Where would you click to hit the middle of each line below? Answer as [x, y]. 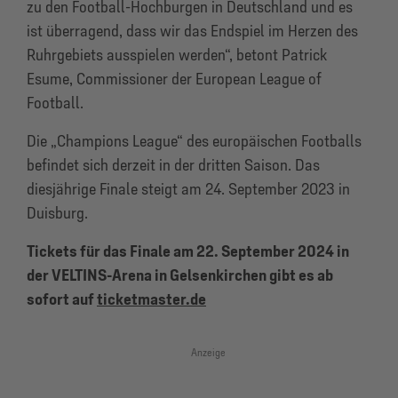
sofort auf [62, 299]
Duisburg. [57, 213]
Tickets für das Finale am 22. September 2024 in [188, 251]
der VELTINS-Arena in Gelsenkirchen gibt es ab [180, 275]
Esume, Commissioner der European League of [174, 79]
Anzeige [208, 352]
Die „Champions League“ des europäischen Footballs [194, 141]
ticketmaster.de [151, 299]
